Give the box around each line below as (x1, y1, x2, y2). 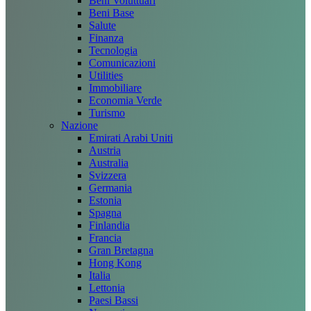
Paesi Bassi (89, 294, 138, 306)
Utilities (89, 69, 123, 81)
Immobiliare (89, 82, 142, 94)
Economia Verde (89, 94, 162, 106)
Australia (89, 157, 128, 169)
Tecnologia (89, 44, 137, 56)
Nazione (61, 119, 98, 131)
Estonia (89, 194, 121, 206)
